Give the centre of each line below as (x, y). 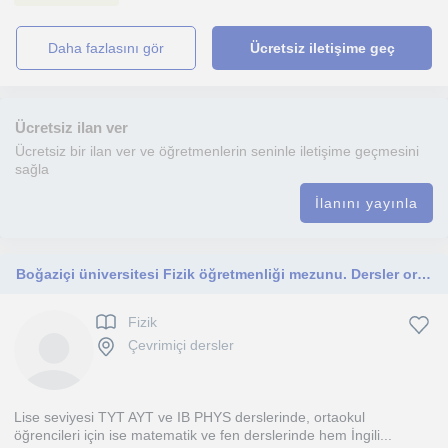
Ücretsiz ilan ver (71, 127)
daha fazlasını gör (111, 48)
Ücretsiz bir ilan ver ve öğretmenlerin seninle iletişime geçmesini (217, 151)
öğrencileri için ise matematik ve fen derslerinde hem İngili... (203, 435)
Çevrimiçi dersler (181, 345)
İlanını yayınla (366, 203)
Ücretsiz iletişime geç (322, 48)
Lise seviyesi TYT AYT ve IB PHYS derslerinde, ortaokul (189, 417)
